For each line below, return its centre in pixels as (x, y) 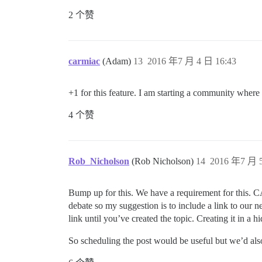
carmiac (84, 61)
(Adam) (118, 61)
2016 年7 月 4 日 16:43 (192, 61)
